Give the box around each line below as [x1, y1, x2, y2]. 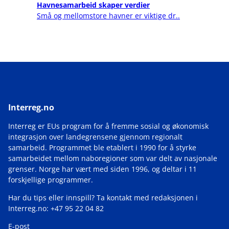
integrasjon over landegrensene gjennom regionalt [8, 131, 182, 142]
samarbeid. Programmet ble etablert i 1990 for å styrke [8, 142, 196, 152]
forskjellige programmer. [8, 174, 93, 185]
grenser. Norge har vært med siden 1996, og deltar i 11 [8, 164, 197, 174]
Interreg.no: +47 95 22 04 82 [8, 203, 104, 213]
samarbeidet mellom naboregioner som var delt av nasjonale [8, 153, 217, 163]
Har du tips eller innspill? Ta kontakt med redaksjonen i [8, 192, 198, 202]
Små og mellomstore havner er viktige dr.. [37, 10, 180, 20]
